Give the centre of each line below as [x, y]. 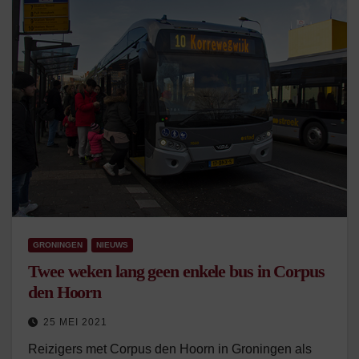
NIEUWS [112, 245]
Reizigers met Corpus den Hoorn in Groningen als [170, 349]
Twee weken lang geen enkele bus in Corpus [176, 271]
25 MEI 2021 [75, 322]
